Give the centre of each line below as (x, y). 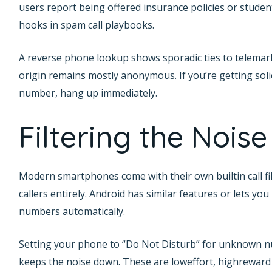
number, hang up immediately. (88, 93)
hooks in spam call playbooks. (86, 25)
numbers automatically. (72, 211)
